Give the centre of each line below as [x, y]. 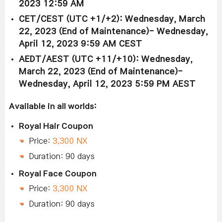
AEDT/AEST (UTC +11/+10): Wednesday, [106, 59]
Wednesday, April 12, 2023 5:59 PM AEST [107, 84]
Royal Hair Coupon [56, 126]
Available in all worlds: [53, 106]
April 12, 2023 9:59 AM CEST [81, 44]
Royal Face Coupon [58, 173]
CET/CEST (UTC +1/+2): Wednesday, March [112, 19]
